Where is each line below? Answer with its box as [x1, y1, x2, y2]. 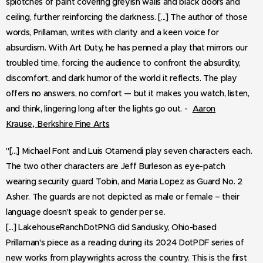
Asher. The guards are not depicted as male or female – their [6, 191, 240, 202]
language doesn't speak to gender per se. [6, 206, 166, 217]
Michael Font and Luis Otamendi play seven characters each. [21, 145, 252, 156]
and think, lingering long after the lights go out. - [6, 103, 190, 114]
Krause [6, 118, 33, 129]
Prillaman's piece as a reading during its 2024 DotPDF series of [6, 237, 244, 248]
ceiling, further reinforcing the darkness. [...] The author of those [6, 11, 248, 22]
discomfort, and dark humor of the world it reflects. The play [6, 72, 237, 83]
